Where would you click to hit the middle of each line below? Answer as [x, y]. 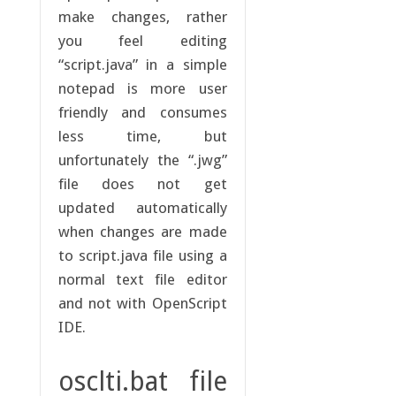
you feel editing [142, 40]
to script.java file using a [142, 255]
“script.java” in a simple [142, 64]
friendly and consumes [142, 112]
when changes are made [142, 231]
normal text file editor [142, 279]
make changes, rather [142, 16]
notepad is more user [142, 88]
